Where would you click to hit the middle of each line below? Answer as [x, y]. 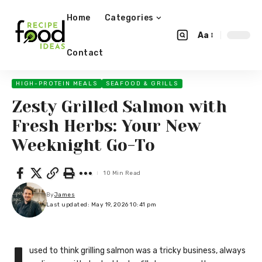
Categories [129, 18]
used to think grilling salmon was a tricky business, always [137, 251]
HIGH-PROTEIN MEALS [57, 84]
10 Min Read [122, 173]
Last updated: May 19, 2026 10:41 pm [101, 205]
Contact [85, 53]
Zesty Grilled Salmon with [119, 107]
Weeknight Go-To [83, 145]
